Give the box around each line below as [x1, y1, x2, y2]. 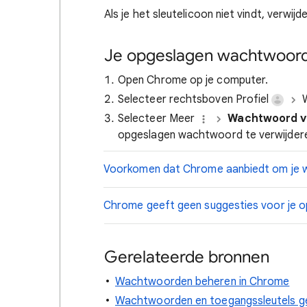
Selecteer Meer [118, 112, 198, 125]
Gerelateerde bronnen [104, 247, 269, 267]
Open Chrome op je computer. [118, 73, 269, 87]
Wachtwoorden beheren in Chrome [115, 275, 290, 288]
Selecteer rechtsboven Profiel [118, 93, 272, 106]
